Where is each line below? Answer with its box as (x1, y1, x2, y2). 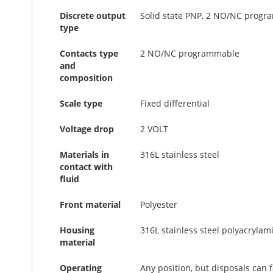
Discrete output (60, 10, 126, 21)
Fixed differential (140, 97, 210, 109)
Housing (60, 224, 94, 236)
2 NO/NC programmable (140, 48, 239, 59)
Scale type (60, 97, 102, 109)
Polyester (140, 199, 177, 210)
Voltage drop (60, 123, 114, 135)
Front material (60, 199, 121, 210)
